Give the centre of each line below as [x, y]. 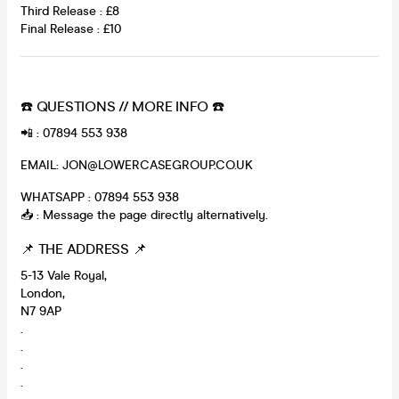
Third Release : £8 [70, 11]
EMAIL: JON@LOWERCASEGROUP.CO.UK [137, 165]
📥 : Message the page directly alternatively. [144, 215]
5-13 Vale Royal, [64, 275]
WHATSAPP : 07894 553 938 [100, 197]
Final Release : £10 [71, 28]
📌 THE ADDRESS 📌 [84, 248]
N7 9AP [41, 311]
